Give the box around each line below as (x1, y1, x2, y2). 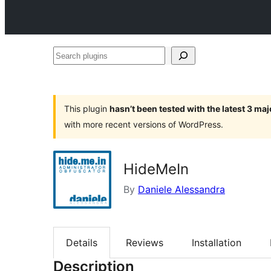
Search (53, 49, 84, 61)
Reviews (126, 237, 163, 249)
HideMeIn (123, 160, 189, 178)
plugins (53, 67, 85, 79)
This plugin (64, 103, 109, 114)
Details (66, 237, 97, 249)
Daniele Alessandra (138, 183, 225, 195)
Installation (192, 237, 241, 249)
